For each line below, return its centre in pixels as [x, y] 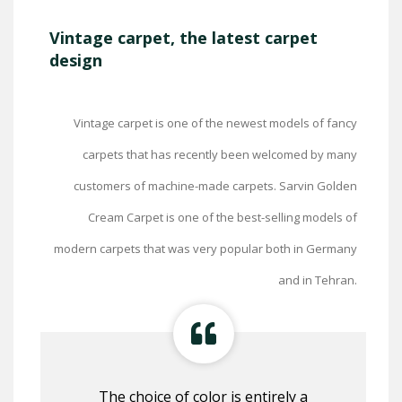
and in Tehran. [318, 280]
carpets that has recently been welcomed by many [220, 155]
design [76, 61]
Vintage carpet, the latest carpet [184, 38]
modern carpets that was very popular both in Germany [205, 249]
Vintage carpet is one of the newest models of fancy [215, 123]
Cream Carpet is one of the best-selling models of [223, 218]
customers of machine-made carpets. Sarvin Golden [215, 186]
